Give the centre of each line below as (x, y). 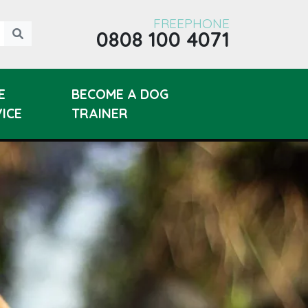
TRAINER (100, 113)
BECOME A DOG (120, 94)
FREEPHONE (191, 23)
